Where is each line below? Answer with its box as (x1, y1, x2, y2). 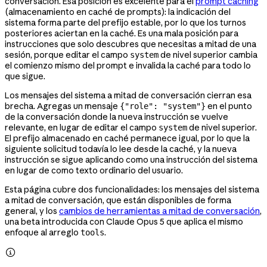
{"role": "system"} (120, 101, 206, 111)
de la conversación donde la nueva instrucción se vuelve (5, 111, 228, 122)
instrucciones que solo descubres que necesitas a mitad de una (5, 38, 256, 49)
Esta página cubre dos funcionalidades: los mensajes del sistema (5, 184, 259, 195)
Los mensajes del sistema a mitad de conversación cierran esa (5, 89, 252, 101)
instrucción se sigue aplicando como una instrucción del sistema (5, 154, 257, 165)
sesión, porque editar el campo (5, 49, 130, 60)
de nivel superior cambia (159, 49, 257, 60)
